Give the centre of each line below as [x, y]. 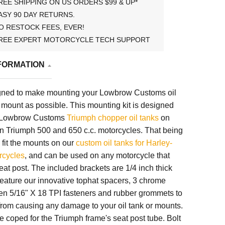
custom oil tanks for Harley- [124, 143]
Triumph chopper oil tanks [113, 118]
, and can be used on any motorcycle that [97, 155]
